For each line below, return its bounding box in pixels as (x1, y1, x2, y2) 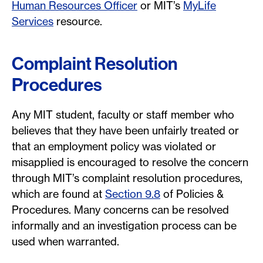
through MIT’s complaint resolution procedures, (12, 171, 242, 185)
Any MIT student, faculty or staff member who (12, 108, 234, 122)
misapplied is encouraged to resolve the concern (12, 156, 248, 169)
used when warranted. (12, 235, 122, 248)
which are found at (12, 187, 105, 201)
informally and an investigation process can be (12, 219, 237, 232)
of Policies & (160, 187, 224, 201)
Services (12, 15, 53, 28)
